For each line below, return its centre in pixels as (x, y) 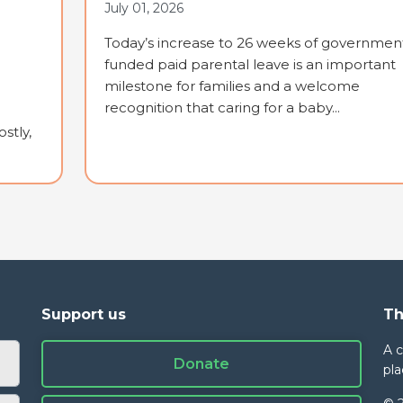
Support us (84, 315)
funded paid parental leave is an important (250, 65)
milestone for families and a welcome (232, 86)
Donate (201, 364)
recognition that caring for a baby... (222, 108)
